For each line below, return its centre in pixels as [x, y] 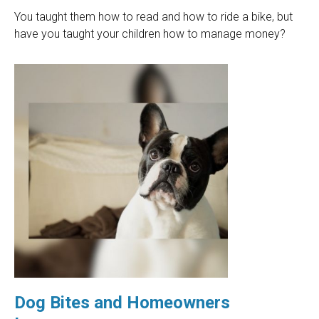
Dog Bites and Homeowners [122, 303]
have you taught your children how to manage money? [150, 34]
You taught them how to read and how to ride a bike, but [153, 17]
